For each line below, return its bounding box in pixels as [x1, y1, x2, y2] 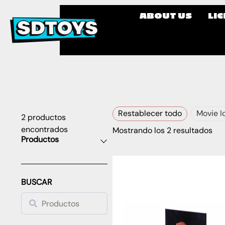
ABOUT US [140, 10, 192, 20]
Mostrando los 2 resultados [113, 125, 212, 136]
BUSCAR [21, 177, 52, 187]
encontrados [21, 124, 68, 135]
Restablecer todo [118, 108, 182, 119]
